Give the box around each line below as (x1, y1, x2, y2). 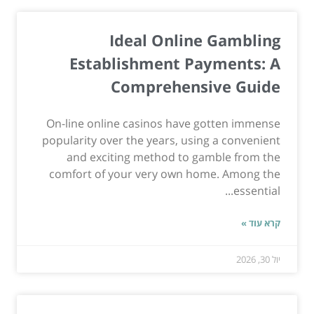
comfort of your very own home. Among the (49, 166, 280, 182)
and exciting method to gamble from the (67, 149, 280, 165)
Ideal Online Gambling (109, 29, 280, 51)
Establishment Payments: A (69, 53, 280, 74)
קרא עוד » (241, 217, 280, 230)
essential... (233, 183, 280, 199)
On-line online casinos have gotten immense (46, 116, 280, 132)
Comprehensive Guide (111, 76, 280, 97)
